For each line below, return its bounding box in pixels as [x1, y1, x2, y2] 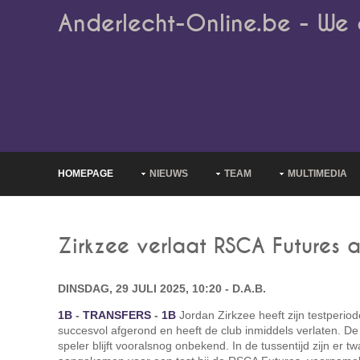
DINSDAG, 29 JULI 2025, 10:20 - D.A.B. [58, 282, 266, 295]
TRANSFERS [83, 309, 151, 321]
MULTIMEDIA [288, 168, 347, 179]
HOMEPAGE [58, 168, 113, 179]
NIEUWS [149, 168, 188, 179]
